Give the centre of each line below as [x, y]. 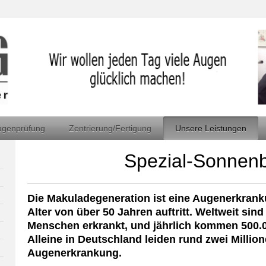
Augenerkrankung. [75, 253]
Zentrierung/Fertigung [110, 128]
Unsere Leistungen [211, 128]
